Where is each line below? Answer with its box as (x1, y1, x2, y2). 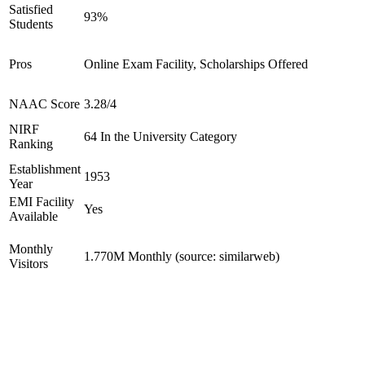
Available (9, 209, 58, 223)
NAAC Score (9, 97, 80, 111)
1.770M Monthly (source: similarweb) (84, 249, 279, 263)
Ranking (9, 137, 53, 151)
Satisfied (9, 2, 53, 16)
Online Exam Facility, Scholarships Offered (84, 57, 308, 71)
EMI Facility (9, 195, 74, 209)
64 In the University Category (84, 130, 237, 143)
